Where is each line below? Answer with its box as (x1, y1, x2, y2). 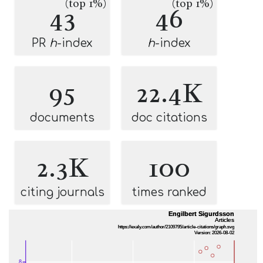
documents (30, 112, 95, 124)
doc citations (131, 112, 207, 124)
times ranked (131, 186, 207, 198)
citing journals (20, 186, 104, 198)
